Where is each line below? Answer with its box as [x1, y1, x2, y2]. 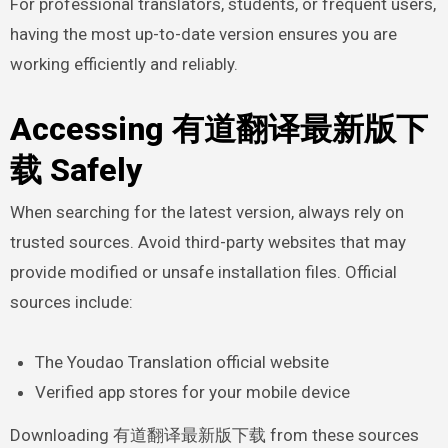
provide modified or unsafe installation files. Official [9, 262, 397, 283]
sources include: [9, 292, 133, 313]
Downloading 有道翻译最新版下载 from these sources [9, 425, 419, 445]
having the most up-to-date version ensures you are [9, 23, 397, 44]
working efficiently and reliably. [9, 53, 238, 74]
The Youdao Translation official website [35, 352, 330, 373]
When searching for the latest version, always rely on [9, 202, 404, 223]
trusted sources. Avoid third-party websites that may [9, 232, 406, 253]
